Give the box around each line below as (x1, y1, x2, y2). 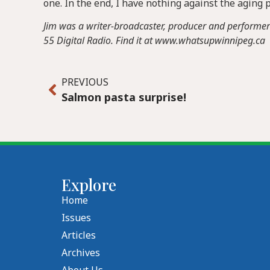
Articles (61, 228, 96, 242)
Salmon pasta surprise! (61, 89, 186, 104)
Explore (61, 174, 116, 196)
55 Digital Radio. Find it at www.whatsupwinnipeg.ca (43, 34, 265, 48)
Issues (61, 211, 91, 225)
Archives (61, 246, 100, 260)
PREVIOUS (61, 75, 108, 89)
